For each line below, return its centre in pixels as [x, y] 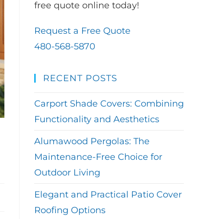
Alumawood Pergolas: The [92, 141]
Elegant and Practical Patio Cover [108, 195]
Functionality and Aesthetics [97, 119]
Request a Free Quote [82, 31]
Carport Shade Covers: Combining [109, 104]
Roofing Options [70, 210]
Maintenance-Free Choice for [98, 157]
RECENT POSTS [80, 78]
